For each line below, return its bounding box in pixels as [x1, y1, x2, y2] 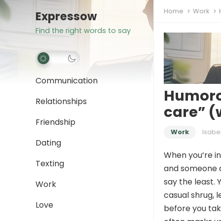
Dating [36, 137, 61, 148]
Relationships [36, 96, 87, 107]
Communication [36, 75, 98, 86]
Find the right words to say [36, 26, 131, 36]
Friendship [36, 116, 75, 128]
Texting [36, 158, 64, 169]
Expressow [36, 8, 97, 24]
